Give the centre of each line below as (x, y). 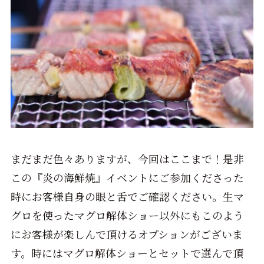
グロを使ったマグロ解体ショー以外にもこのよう (127, 215)
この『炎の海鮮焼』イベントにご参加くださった (127, 178)
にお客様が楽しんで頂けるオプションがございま (126, 234)
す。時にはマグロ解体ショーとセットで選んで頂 (127, 253)
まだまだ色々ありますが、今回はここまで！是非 (127, 159)
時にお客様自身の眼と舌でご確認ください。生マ (127, 197)
